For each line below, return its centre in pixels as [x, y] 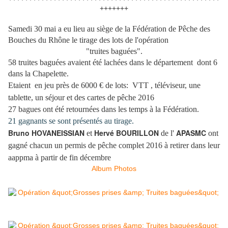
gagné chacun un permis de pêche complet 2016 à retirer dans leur [114, 145]
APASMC [192, 133]
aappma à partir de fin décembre [60, 157]
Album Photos [114, 168]
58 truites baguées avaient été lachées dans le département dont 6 [113, 62]
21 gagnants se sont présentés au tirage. [71, 121]
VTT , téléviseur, [160, 85]
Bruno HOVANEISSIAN [46, 133]
